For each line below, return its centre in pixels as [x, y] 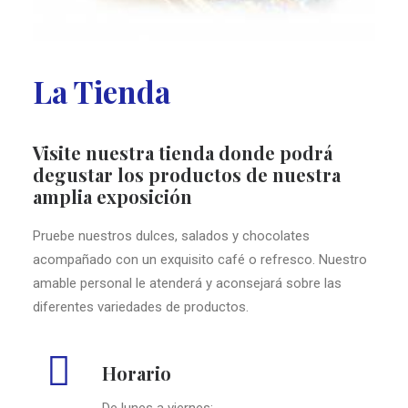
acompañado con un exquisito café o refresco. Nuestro [200, 260]
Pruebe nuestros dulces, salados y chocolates [171, 236]
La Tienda [102, 91]
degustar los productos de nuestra [187, 174]
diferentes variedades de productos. [141, 307]
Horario [137, 373]
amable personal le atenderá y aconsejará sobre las [187, 283]
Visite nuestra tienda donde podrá [183, 153]
